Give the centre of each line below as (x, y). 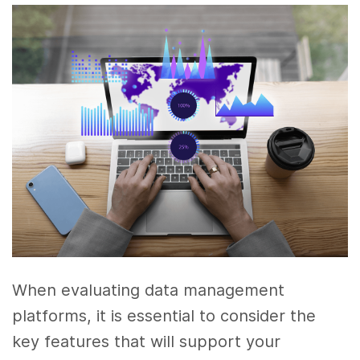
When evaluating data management (149, 290)
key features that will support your (147, 341)
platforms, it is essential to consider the (164, 315)
